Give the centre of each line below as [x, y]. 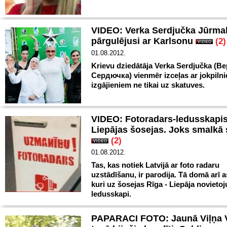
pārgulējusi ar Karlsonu [143, 41]
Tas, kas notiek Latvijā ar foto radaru [155, 165]
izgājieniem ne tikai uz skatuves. [148, 85]
